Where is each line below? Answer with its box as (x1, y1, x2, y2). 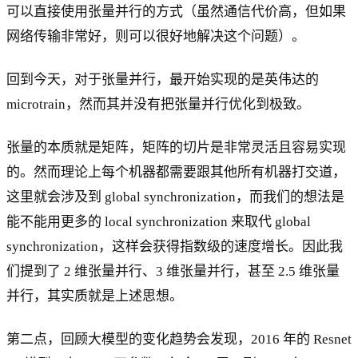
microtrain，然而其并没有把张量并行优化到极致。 (6, 96, 310, 112)
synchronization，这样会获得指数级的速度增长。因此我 (6, 238, 343, 254)
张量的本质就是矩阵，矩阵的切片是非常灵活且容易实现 (6, 139, 346, 155)
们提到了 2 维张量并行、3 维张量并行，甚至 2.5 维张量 (6, 263, 340, 279)
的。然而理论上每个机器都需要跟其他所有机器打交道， (6, 164, 346, 180)
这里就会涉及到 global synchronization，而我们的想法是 (6, 189, 344, 205)
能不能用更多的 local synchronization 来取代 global (6, 213, 311, 229)
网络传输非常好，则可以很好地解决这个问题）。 (6, 28, 305, 44)
